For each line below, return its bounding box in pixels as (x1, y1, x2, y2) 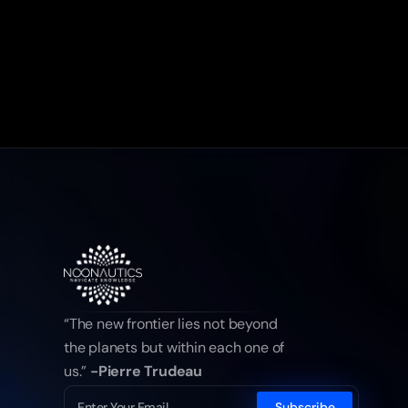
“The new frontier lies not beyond (64, 314, 278, 333)
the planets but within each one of (64, 338, 285, 357)
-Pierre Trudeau (90, 362, 202, 381)
